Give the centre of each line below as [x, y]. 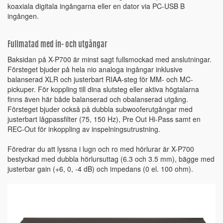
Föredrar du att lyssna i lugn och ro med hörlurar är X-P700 [101, 149]
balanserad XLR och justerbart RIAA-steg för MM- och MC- [100, 79]
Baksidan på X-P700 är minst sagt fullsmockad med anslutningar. [110, 59]
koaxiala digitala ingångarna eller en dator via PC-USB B [96, 6]
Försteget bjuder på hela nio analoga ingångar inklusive [95, 69]
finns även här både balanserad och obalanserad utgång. [98, 99]
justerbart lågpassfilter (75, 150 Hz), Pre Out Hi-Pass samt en [104, 119]
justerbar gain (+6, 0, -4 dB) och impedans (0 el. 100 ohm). [100, 169]
